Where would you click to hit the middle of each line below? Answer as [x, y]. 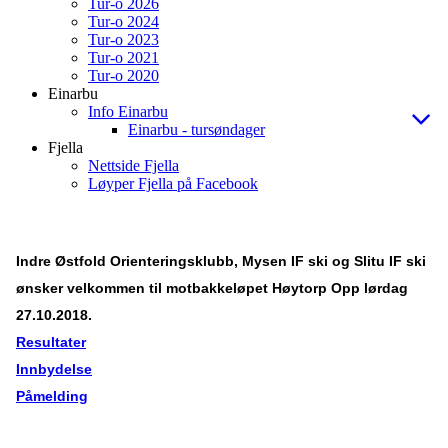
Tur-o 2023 [123, 40]
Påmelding [52, 396]
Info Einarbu [128, 112]
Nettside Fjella [133, 166]
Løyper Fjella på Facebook [173, 184]
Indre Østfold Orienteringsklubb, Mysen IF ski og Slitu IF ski [221, 261]
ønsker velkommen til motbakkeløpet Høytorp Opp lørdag [212, 288]
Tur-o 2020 [123, 76]
